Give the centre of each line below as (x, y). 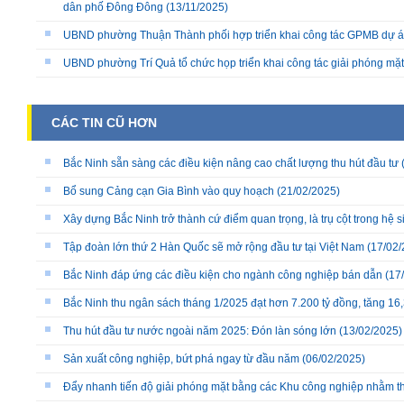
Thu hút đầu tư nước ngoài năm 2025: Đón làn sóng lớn (200, 331)
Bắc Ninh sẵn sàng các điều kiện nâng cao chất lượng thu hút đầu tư (231, 163)
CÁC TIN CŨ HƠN (104, 122)
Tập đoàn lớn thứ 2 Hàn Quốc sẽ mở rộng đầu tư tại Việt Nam (214, 247)
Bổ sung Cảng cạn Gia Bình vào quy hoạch (169, 191)
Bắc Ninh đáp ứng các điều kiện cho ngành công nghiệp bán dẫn (223, 275)
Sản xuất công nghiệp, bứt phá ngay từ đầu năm (181, 358)
